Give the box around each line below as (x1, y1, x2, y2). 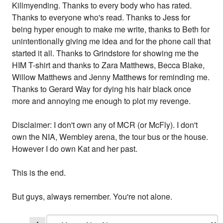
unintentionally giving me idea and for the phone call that (12, 35, 211, 47)
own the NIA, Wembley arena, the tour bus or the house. (12, 131, 209, 143)
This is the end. (12, 167, 66, 179)
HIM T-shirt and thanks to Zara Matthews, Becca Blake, (12, 59, 205, 71)
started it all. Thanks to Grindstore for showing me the (12, 47, 199, 59)
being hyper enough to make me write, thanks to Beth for (12, 23, 210, 35)
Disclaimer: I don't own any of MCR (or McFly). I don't (12, 119, 198, 131)
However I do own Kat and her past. (12, 143, 138, 155)
